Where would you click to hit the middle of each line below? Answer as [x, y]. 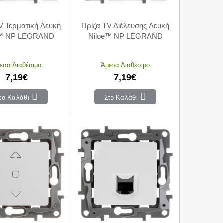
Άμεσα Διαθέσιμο [125, 64]
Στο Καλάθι [120, 97]
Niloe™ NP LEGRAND [125, 36]
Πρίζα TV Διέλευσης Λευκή [125, 25]
